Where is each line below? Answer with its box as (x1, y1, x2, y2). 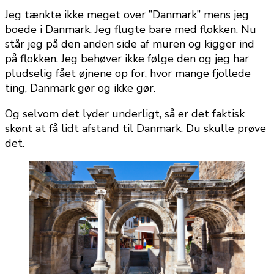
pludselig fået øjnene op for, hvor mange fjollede (5, 66, 251, 81)
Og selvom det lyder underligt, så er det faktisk (5, 106, 245, 122)
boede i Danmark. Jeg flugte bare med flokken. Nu (5, 22, 256, 37)
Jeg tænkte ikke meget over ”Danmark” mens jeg (5, 7, 249, 23)
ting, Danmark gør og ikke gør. (5, 81, 155, 96)
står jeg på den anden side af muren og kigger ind (5, 37, 254, 52)
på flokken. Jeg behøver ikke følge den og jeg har (5, 51, 249, 67)
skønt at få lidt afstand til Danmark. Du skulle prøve (5, 121, 266, 136)
